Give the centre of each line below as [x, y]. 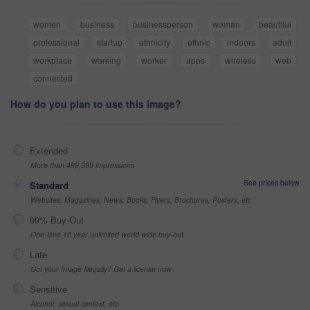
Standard [49, 185]
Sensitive [48, 289]
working [107, 60]
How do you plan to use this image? [96, 103]
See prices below [272, 182]
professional [56, 42]
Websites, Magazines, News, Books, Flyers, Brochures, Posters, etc [141, 199]
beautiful [275, 24]
